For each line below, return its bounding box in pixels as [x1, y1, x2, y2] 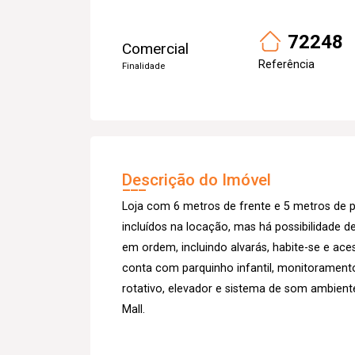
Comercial [122, 40, 189, 58]
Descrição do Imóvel [122, 170, 271, 189]
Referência [258, 58, 315, 71]
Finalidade [122, 61, 165, 71]
